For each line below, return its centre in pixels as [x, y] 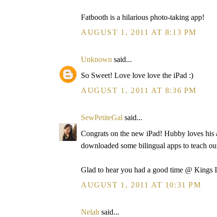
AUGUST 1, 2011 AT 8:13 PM [139, 32]
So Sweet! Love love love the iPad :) [137, 75]
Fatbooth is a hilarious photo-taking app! [143, 17]
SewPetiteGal [102, 117]
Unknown [96, 59]
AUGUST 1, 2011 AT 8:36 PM [139, 90]
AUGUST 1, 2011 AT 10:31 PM [141, 185]
